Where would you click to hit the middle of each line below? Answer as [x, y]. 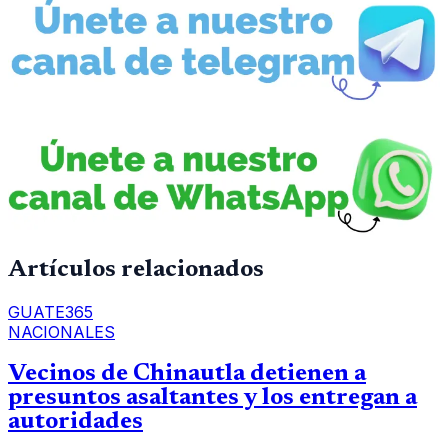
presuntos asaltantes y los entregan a [212, 398]
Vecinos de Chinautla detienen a [187, 374]
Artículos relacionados [136, 270]
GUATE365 [50, 312]
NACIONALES [61, 332]
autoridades [75, 422]
